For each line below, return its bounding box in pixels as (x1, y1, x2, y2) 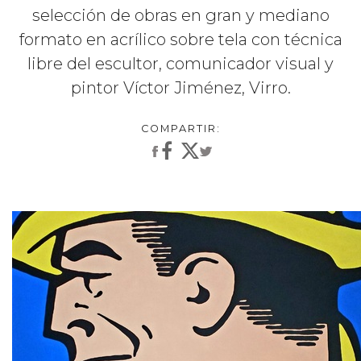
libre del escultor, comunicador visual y (27, 53, 334, 73)
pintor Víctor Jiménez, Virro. (70, 77, 291, 98)
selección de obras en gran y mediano (31, 5, 330, 25)
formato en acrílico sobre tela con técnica (19, 29, 342, 49)
